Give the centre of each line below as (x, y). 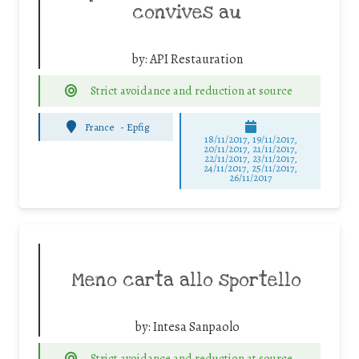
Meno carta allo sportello (187, 281)
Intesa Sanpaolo (196, 327)
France (100, 127)
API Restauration (196, 60)
